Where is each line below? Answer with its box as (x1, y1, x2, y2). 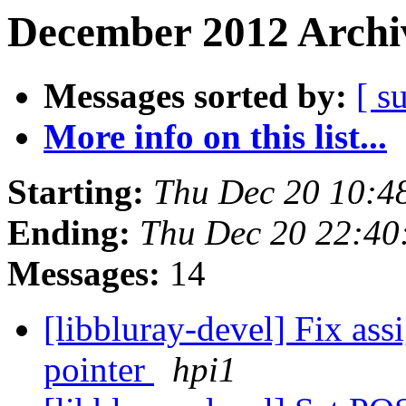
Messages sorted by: (43, 76, 347, 116)
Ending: (7, 213, 130, 253)
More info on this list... (43, 117, 387, 157)
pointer (43, 350, 154, 390)
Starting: (7, 172, 144, 212)
